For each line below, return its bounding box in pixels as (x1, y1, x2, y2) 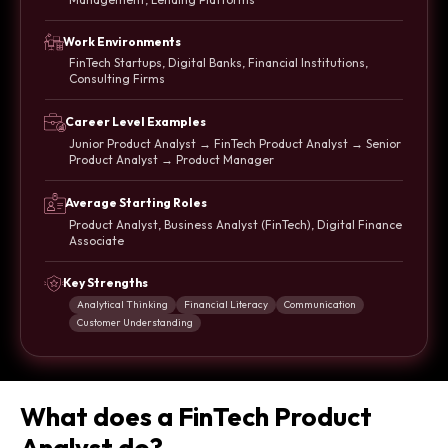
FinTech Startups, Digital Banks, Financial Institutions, (69, 55, 368, 71)
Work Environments (63, 34, 181, 50)
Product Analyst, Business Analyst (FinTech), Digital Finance (69, 217, 402, 233)
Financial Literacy (184, 298, 268, 312)
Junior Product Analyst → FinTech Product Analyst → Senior (69, 136, 401, 152)
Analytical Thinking (77, 298, 168, 312)
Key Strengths (63, 275, 148, 291)
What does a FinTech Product (20, 400, 372, 434)
